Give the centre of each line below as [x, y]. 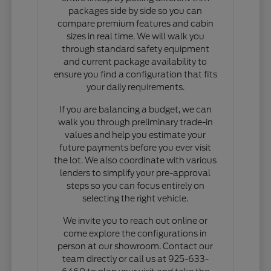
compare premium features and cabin [135, 23]
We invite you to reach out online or [135, 220]
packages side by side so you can [135, 11]
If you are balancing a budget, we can [135, 109]
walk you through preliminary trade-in [135, 122]
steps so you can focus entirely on [135, 185]
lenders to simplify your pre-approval [135, 173]
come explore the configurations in [135, 233]
